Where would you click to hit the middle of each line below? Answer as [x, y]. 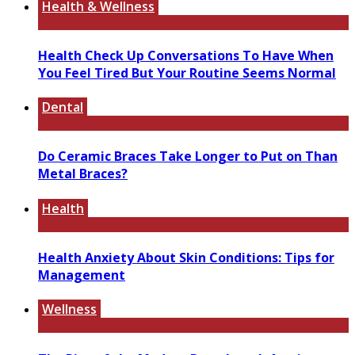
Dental [63, 107]
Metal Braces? [83, 174]
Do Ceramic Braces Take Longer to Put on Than [188, 157]
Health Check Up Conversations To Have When [186, 55]
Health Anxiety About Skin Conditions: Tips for [186, 257]
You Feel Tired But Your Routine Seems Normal [187, 73]
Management [82, 275]
